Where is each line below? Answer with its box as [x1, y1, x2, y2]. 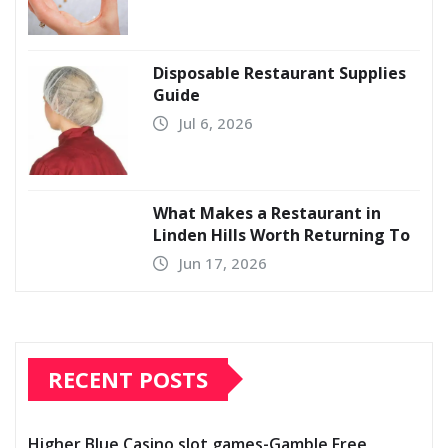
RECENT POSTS [48, 363, 208, 394]
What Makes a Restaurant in [153, 201, 381, 224]
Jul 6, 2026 [179, 112, 253, 133]
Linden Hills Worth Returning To [153, 223, 410, 246]
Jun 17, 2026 [179, 252, 267, 273]
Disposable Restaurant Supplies [153, 61, 406, 84]
